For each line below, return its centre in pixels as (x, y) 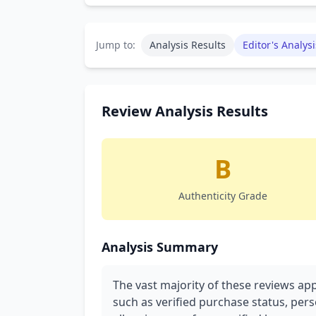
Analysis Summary (160, 247)
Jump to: (116, 45)
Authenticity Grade (223, 196)
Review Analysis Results (185, 111)
